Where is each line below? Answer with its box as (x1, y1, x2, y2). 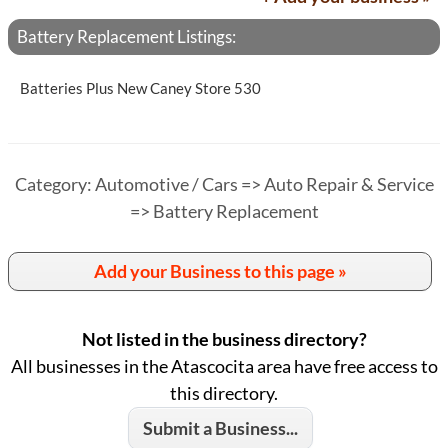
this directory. (170, 382, 278, 404)
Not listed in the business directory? (81, 328, 367, 350)
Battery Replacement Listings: (17, 26, 236, 47)
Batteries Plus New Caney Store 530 (20, 79, 261, 97)
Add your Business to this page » (93, 260, 347, 282)
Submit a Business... (142, 417, 298, 439)
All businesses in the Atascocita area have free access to (10, 355, 438, 377)
